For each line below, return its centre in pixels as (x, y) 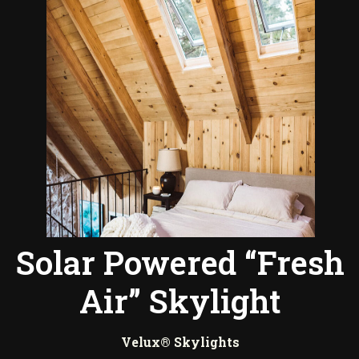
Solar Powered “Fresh (181, 263)
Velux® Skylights (181, 342)
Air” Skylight (181, 301)
